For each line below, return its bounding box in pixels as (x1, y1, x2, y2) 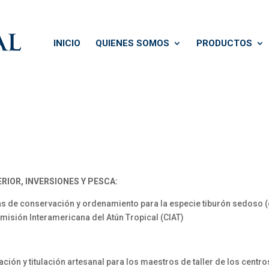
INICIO (53, 38, 80, 49)
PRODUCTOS (196, 38, 252, 49)
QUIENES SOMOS (95, 38, 169, 49)
